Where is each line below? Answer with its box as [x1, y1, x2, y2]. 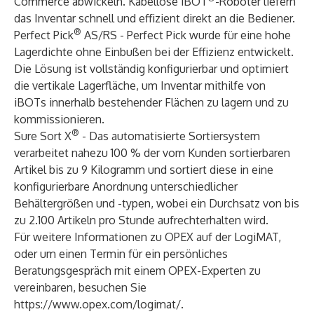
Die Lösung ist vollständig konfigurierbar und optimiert [14, 62, 289, 76]
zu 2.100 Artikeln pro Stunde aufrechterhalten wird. [14, 213, 268, 227]
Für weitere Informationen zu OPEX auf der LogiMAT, [14, 230, 281, 244]
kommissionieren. [14, 112, 104, 126]
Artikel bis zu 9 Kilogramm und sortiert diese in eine [14, 163, 273, 177]
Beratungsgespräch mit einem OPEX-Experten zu [14, 264, 261, 278]
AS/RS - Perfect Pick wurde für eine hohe [84, 28, 291, 42]
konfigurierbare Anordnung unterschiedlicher [14, 179, 238, 193]
